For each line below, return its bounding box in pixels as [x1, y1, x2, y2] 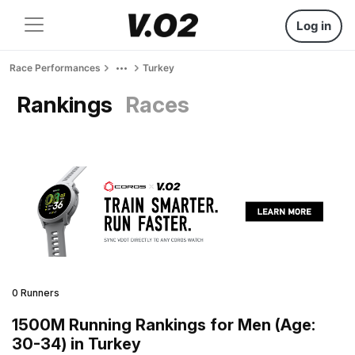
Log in [296, 18, 331, 33]
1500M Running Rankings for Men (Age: [12, 315, 315, 334]
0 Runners [12, 286, 59, 299]
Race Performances [10, 62, 101, 74]
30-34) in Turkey [12, 334, 141, 353]
